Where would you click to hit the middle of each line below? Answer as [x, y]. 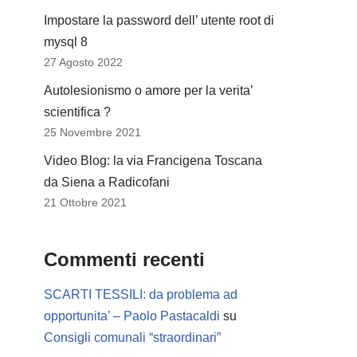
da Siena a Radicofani [107, 182]
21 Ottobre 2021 [85, 202]
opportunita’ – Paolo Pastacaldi [132, 316]
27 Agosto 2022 [83, 62]
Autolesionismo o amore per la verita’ [148, 90]
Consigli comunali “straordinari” [132, 337]
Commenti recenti [124, 259]
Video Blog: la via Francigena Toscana [153, 161]
